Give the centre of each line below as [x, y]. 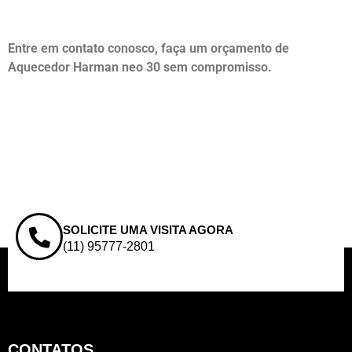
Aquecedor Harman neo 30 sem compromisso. [140, 68]
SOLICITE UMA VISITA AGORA [148, 230]
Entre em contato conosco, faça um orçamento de [148, 49]
